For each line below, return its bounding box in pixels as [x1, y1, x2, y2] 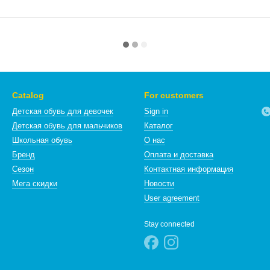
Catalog [12, 90, 44, 100]
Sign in [144, 107, 168, 116]
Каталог [144, 121, 173, 130]
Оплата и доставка [144, 150, 213, 159]
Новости [144, 179, 174, 188]
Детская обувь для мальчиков [12, 121, 122, 130]
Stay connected [144, 220, 195, 228]
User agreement [144, 193, 199, 202]
